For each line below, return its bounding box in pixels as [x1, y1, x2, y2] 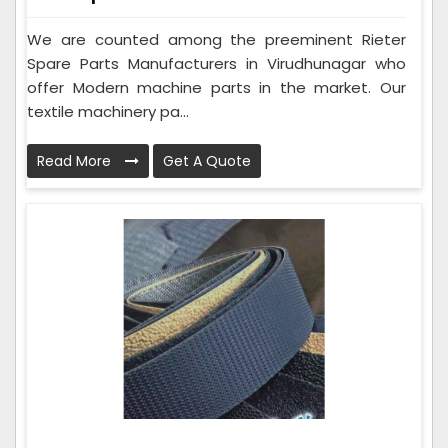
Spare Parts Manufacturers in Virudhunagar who [27, 52, 406, 74]
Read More [37, 150, 115, 171]
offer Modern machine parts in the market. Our [27, 76, 406, 98]
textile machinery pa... [27, 100, 189, 122]
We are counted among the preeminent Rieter [27, 28, 406, 50]
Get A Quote [163, 150, 251, 171]
